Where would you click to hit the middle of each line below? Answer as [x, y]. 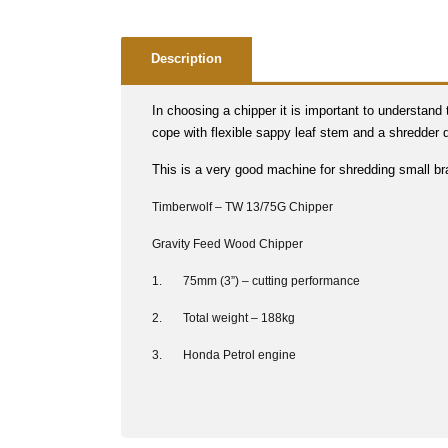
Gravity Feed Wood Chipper [227, 244]
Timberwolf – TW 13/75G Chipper [242, 207]
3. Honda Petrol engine [223, 355]
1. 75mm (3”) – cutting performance [255, 281]
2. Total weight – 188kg [223, 318]
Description [186, 59]
